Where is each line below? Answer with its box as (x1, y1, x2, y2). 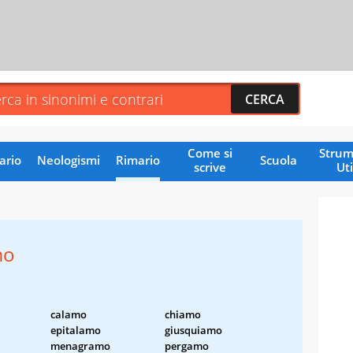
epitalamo (50, 322, 101, 337)
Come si (187, 144, 232, 161)
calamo (50, 307, 87, 321)
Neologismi (36, 151, 100, 168)
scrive (193, 158, 226, 175)
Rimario (115, 151, 160, 168)
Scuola (259, 151, 297, 168)
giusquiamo (165, 322, 222, 337)
